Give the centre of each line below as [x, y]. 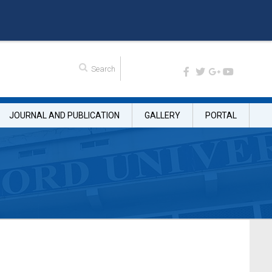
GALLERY [162, 115]
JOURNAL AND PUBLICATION [64, 115]
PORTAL [221, 115]
